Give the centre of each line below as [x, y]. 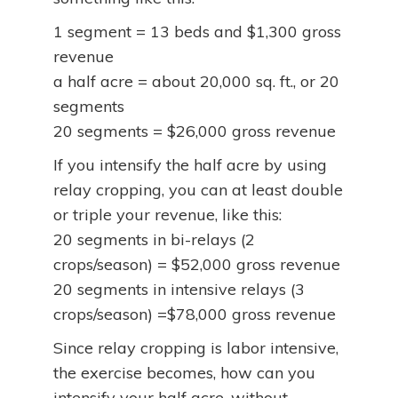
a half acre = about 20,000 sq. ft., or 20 [196, 81]
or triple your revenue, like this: [167, 215]
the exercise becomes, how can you [184, 373]
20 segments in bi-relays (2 [154, 239]
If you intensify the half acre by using [190, 165]
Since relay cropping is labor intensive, [196, 348]
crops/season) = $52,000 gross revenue [197, 264]
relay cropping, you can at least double [198, 190]
